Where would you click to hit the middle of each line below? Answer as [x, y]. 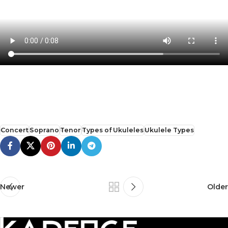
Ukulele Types [169, 130]
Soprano [44, 130]
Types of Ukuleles [113, 130]
